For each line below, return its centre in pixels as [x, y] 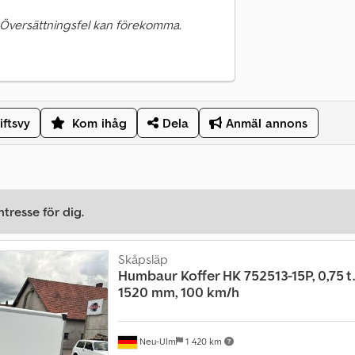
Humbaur [147, 276]
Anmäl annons [265, 123]
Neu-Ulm [156, 341]
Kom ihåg [99, 123]
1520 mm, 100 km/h [178, 292]
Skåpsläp [143, 260]
